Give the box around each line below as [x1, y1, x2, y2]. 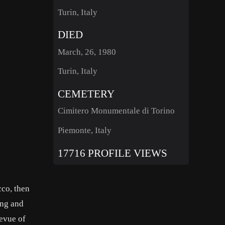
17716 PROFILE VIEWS [57, 147, 167, 159]
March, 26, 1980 [57, 47, 116, 57]
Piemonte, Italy [57, 125, 111, 135]
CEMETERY [57, 87, 115, 99]
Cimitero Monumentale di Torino [57, 106, 175, 116]
